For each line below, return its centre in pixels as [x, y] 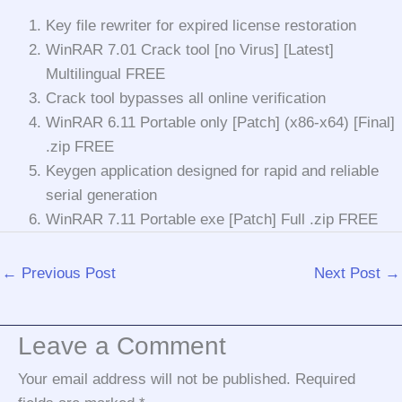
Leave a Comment [122, 346]
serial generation [101, 196]
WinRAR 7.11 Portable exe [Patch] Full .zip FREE [212, 220]
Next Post [350, 273]
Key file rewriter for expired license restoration [201, 26]
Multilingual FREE [105, 74]
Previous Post [66, 273]
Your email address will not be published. [154, 380]
